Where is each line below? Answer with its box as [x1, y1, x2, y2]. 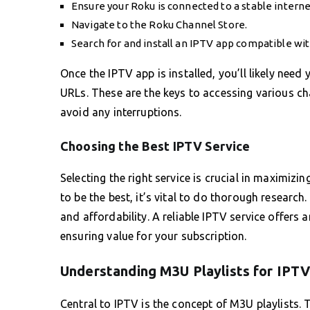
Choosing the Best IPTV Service [60, 138, 250, 153]
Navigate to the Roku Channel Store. [71, 18, 248, 30]
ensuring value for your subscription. [60, 229, 247, 242]
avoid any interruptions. [60, 105, 182, 118]
